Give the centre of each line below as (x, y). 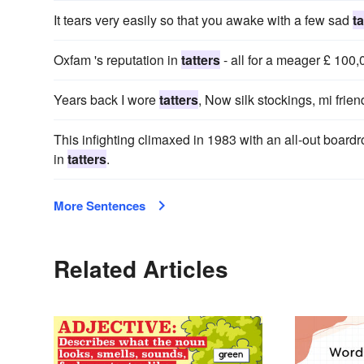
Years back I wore (106, 99)
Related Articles (141, 268)
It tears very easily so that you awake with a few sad (203, 19)
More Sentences (100, 205)
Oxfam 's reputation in (117, 59)
